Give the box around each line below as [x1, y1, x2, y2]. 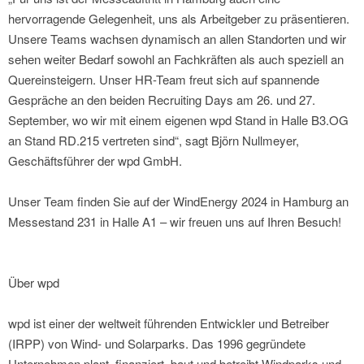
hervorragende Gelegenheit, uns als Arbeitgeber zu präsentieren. [8, 10, 349, 28]
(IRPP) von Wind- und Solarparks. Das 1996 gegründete [8, 335, 305, 353]
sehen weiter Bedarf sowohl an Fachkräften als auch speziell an [8, 50, 344, 68]
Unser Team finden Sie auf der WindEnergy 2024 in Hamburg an [8, 193, 349, 210]
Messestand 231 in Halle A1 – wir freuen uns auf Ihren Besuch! [8, 213, 341, 231]
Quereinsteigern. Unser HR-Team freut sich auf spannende [8, 71, 319, 89]
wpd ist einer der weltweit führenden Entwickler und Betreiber [8, 314, 329, 332]
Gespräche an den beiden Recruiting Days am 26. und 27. [8, 91, 315, 109]
